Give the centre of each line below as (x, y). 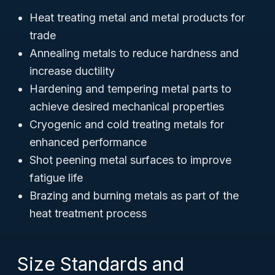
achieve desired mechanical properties (127, 107)
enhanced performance (88, 142)
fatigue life (56, 178)
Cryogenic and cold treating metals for (127, 124)
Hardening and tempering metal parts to (130, 89)
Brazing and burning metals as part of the (134, 196)
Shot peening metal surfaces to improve (130, 160)
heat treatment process (88, 213)
